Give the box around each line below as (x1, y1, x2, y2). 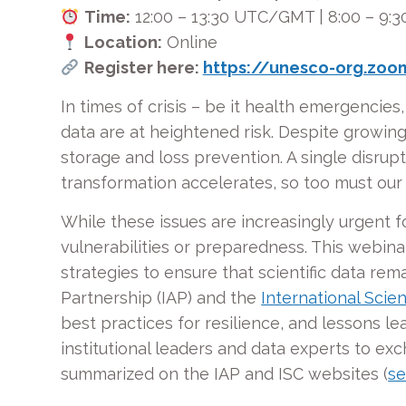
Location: (83, 33, 162, 52)
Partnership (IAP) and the (61, 288, 262, 307)
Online (161, 33, 217, 52)
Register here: (83, 58, 203, 77)
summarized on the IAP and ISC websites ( (61, 364, 389, 383)
